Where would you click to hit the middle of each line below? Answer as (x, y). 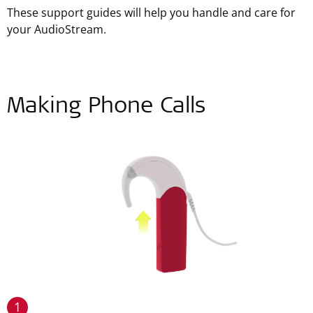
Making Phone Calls (106, 108)
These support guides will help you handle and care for (151, 13)
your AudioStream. (59, 29)
